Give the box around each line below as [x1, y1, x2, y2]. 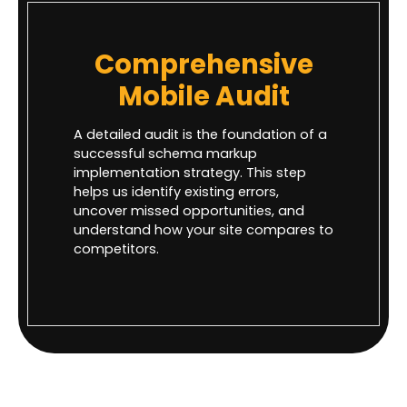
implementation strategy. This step [74, 163, 306, 182]
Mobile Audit [117, 76, 290, 114]
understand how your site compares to [74, 220, 333, 239]
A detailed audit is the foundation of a [74, 124, 327, 144]
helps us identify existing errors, [74, 182, 279, 201]
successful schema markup [74, 144, 257, 163]
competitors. [74, 239, 159, 258]
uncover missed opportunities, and [74, 201, 304, 220]
